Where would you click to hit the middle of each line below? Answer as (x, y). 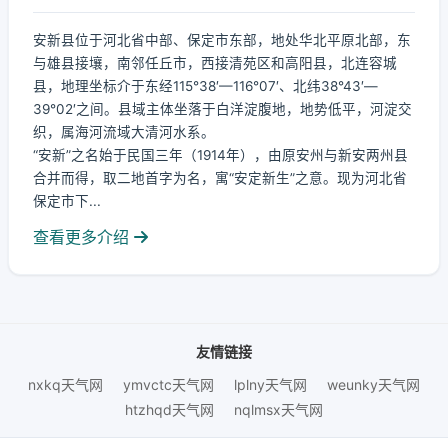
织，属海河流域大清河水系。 (124, 132)
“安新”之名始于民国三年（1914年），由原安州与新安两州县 (220, 155)
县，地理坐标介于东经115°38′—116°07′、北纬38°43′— (205, 86)
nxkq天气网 (65, 384)
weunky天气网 (373, 384)
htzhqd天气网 (169, 409)
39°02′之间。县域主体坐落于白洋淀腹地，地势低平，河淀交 (222, 109)
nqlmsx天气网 (278, 409)
